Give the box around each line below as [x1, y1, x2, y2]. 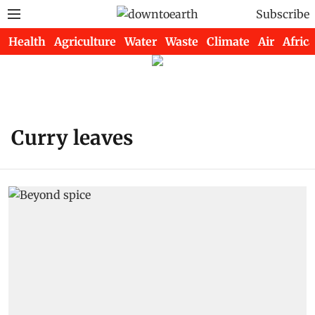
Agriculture [54, 34, 116, 49]
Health [8, 34, 46, 49]
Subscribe [256, 7, 309, 21]
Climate [207, 34, 250, 49]
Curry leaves [11, 125, 133, 150]
